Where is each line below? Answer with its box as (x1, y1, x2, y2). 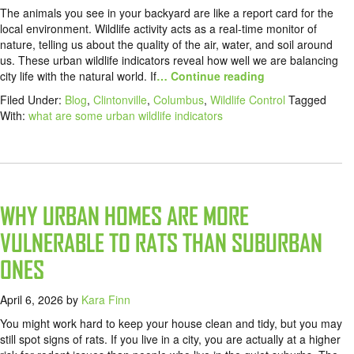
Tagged (288, 92, 326, 108)
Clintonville (93, 92, 147, 108)
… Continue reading (156, 68, 265, 85)
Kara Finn (81, 292, 130, 308)
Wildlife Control (210, 92, 285, 108)
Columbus (153, 92, 204, 108)
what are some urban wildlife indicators (28, 107, 223, 124)
